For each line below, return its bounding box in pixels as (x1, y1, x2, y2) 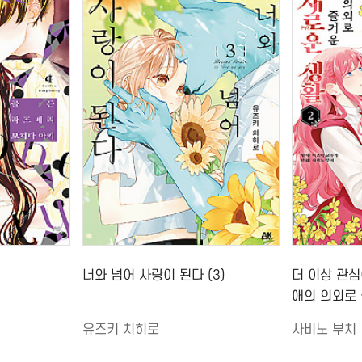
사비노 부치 (292, 322, 356, 337)
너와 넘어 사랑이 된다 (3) (82, 268, 225, 283)
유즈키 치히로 (82, 322, 159, 337)
